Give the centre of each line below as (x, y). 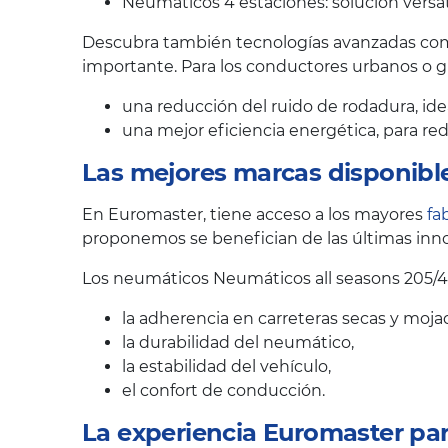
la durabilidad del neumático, (238, 343)
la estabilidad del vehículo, (226, 367)
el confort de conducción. (223, 391)
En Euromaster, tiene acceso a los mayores (254, 215)
